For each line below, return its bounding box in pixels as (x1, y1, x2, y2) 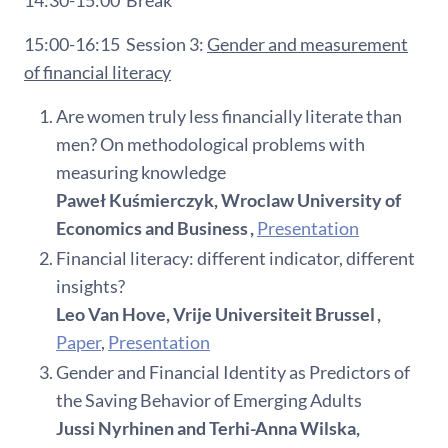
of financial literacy (24, 60, 171, 83)
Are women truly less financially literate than (56, 104, 402, 127)
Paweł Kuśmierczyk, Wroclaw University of (56, 188, 401, 211)
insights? (56, 274, 127, 297)
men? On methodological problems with (56, 132, 365, 155)
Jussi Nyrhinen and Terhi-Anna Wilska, (56, 416, 360, 439)
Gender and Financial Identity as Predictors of (56, 360, 410, 383)
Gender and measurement (207, 32, 408, 55)
